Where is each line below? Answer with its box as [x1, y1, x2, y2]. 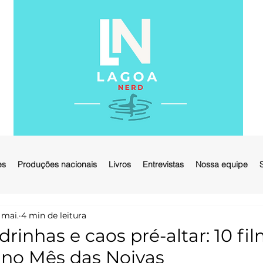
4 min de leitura [21, 210, 86, 221]
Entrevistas [143, 159, 184, 170]
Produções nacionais [18, 159, 97, 170]
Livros [109, 159, 131, 170]
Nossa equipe [195, 159, 248, 170]
